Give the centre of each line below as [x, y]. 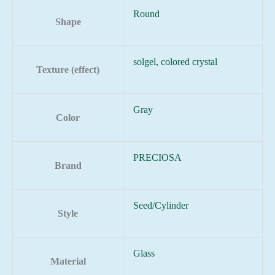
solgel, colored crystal [175, 62]
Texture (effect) [68, 70]
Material [68, 261]
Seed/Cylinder [161, 206]
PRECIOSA [157, 158]
